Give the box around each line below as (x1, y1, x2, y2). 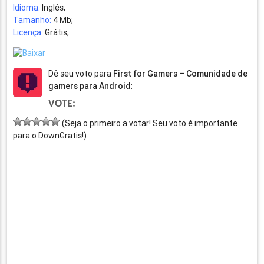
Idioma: (13, 2, 41, 14)
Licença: (13, 27, 44, 38)
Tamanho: (13, 15, 52, 26)
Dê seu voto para (48, 68, 114, 80)
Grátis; (43, 27, 70, 38)
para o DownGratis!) (13, 130, 87, 141)
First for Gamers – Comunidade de (113, 68, 248, 80)
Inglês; (40, 2, 66, 14)
